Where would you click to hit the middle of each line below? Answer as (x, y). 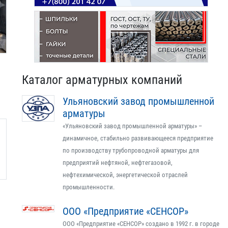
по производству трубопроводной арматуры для (131, 150)
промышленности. (89, 187)
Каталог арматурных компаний (102, 80)
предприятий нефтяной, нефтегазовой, (118, 163)
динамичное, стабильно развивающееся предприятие (138, 138)
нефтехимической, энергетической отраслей (125, 175)
